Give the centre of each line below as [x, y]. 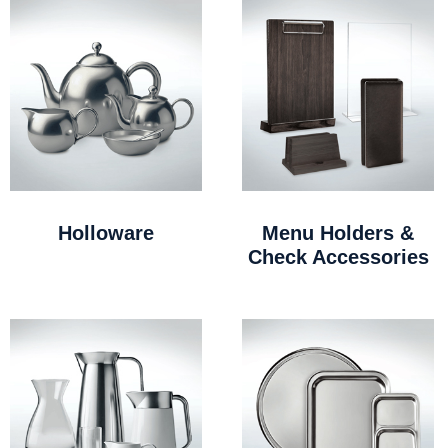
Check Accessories [338, 256]
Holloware [106, 232]
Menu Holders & [338, 232]
